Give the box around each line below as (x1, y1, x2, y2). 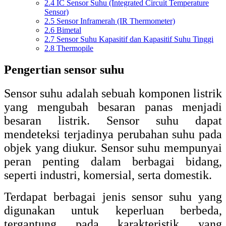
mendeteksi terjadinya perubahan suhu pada (4, 128, 222, 141)
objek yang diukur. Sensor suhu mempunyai (4, 141, 222, 155)
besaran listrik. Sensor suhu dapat (4, 114, 222, 128)
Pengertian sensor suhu (4, 63, 124, 77)
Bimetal (54, 26, 81, 35)
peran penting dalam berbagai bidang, (4, 155, 222, 168)
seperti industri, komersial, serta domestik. (4, 168, 212, 182)
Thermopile (54, 44, 93, 53)
